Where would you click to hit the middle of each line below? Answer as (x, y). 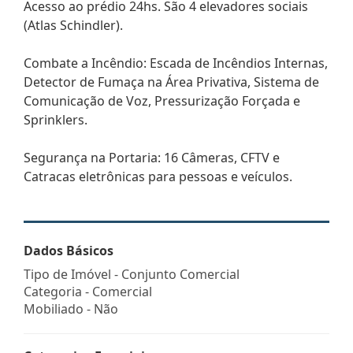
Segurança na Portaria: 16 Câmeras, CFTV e (152, 157)
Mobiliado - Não (71, 308)
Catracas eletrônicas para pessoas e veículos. (158, 176)
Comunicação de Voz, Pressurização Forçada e (162, 100)
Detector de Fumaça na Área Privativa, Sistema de (171, 82)
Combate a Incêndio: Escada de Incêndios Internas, (176, 63)
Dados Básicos (69, 250)
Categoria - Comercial (88, 291)
